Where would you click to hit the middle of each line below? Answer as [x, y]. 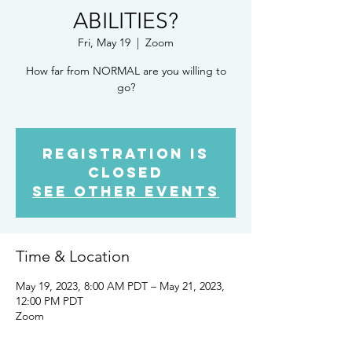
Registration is [126, 153]
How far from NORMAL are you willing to [126, 70]
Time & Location [73, 256]
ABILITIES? [126, 20]
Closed [126, 172]
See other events [126, 191]
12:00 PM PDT [49, 301]
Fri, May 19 [104, 42]
